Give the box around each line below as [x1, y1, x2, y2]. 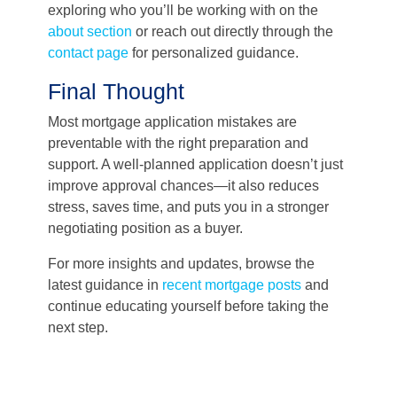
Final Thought [48, 79, 184, 104]
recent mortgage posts [159, 277, 301, 292]
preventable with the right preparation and [48, 136, 308, 151]
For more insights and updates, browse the [48, 256, 315, 271]
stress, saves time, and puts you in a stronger [48, 199, 329, 214]
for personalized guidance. [128, 45, 299, 60]
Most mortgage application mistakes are [48, 114, 297, 129]
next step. [48, 320, 108, 335]
